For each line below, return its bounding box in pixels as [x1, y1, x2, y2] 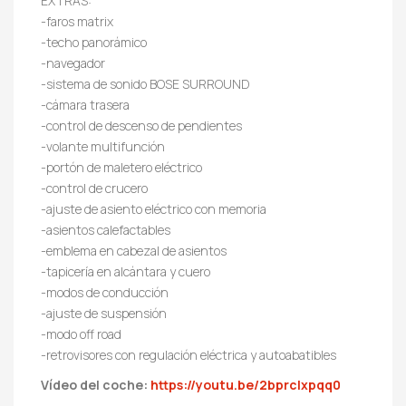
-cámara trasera [41, 95, 130, 113]
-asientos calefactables [41, 220, 170, 238]
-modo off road [41, 324, 121, 343]
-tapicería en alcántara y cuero [41, 262, 210, 280]
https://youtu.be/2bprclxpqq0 [150, 375, 341, 393]
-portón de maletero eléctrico [41, 158, 202, 176]
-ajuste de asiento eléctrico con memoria [41, 199, 266, 217]
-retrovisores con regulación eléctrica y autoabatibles [41, 345, 336, 363]
